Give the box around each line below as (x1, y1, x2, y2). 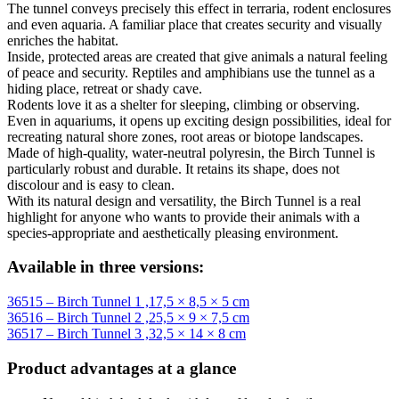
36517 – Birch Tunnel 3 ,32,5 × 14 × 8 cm (7, 326, 246, 342)
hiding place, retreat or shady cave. (7, 80, 202, 96)
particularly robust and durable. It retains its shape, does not (7, 160, 339, 176)
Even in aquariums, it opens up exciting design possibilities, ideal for (7, 112, 391, 128)
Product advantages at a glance (7, 358, 236, 378)
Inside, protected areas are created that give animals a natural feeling (7, 48, 387, 64)
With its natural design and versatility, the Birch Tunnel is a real (7, 192, 361, 208)
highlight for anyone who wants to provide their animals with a (7, 208, 360, 224)
